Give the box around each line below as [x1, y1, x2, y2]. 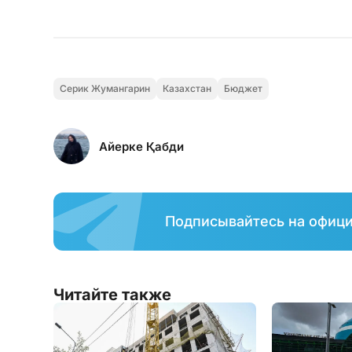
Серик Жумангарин [60, 82, 150, 95]
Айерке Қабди [99, 138, 184, 154]
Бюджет [224, 82, 262, 95]
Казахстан [163, 82, 211, 95]
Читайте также [53, 285, 171, 305]
